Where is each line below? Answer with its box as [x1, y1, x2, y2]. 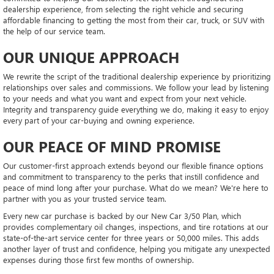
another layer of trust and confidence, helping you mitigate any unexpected [3, 243, 270, 254]
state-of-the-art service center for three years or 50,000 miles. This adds [3, 232, 259, 243]
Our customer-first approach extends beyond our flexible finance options [3, 160, 264, 171]
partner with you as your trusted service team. [3, 193, 169, 204]
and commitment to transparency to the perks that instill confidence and [3, 171, 259, 182]
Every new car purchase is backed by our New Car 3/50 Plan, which [3, 210, 241, 221]
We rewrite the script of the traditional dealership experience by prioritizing [3, 70, 271, 81]
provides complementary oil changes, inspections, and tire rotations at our [3, 221, 268, 232]
